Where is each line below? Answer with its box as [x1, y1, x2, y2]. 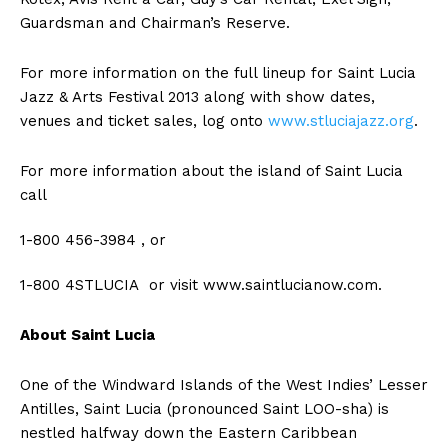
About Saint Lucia [20, 325, 155, 344]
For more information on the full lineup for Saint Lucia [20, 63, 416, 82]
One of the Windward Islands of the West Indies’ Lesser [20, 375, 428, 394]
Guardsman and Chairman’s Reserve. [20, 13, 290, 32]
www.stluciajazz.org [268, 111, 414, 130]
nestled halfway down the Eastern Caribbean [20, 423, 357, 442]
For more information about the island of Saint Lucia [20, 161, 403, 180]
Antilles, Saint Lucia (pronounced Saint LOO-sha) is [20, 399, 389, 418]
